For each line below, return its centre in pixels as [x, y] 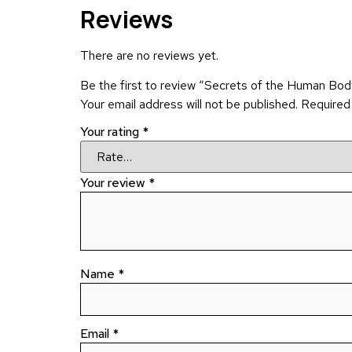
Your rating [111, 132]
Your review [114, 183]
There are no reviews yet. [149, 55]
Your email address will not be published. [189, 104]
